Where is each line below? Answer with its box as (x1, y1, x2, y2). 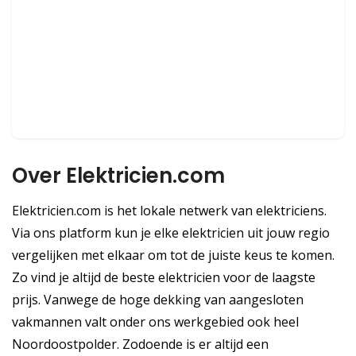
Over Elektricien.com (12, 161, 225, 190)
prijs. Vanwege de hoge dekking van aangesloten (12, 290, 304, 308)
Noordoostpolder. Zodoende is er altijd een (12, 335, 269, 353)
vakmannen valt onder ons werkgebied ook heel (12, 312, 299, 331)
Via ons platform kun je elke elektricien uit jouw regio (12, 223, 330, 242)
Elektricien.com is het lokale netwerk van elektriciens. (12, 201, 327, 219)
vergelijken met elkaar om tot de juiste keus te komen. (12, 246, 335, 264)
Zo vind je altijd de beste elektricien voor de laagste (12, 268, 315, 286)
